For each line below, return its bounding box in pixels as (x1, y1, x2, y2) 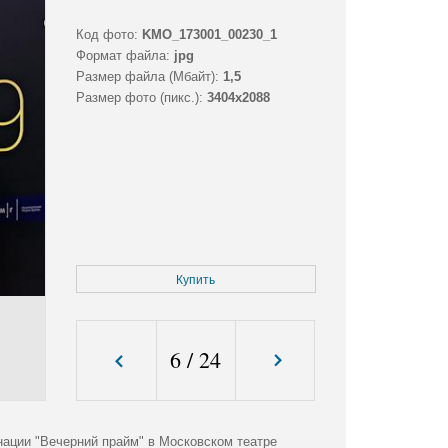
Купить (176, 273, 216, 288)
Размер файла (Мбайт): (75, 69, 219, 85)
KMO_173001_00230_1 (141, 27, 277, 43)
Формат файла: (75, 48, 170, 64)
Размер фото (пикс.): (75, 90, 203, 106)
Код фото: (75, 27, 138, 43)
